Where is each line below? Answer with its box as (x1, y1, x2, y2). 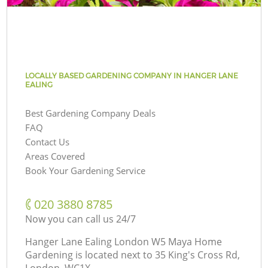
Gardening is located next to (25, 248, 153, 261)
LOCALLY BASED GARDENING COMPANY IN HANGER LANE (25, 71, 239, 80)
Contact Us (25, 135, 70, 148)
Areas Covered (25, 150, 86, 162)
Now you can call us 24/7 (25, 212, 136, 226)
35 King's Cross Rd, (155, 248, 240, 261)
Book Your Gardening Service (25, 164, 146, 176)
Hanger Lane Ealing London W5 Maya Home (25, 234, 223, 248)
